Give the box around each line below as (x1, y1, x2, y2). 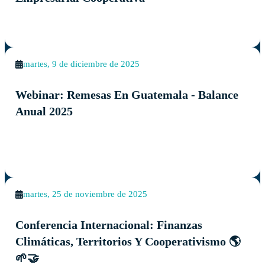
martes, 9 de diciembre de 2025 (23, 59, 140, 69)
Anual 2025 (15, 104, 73, 118)
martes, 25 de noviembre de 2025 (23, 189, 148, 199)
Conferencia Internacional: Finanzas (15, 218, 203, 231)
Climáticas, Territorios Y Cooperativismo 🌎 (15, 234, 241, 248)
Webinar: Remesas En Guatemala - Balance (15, 88, 239, 101)
